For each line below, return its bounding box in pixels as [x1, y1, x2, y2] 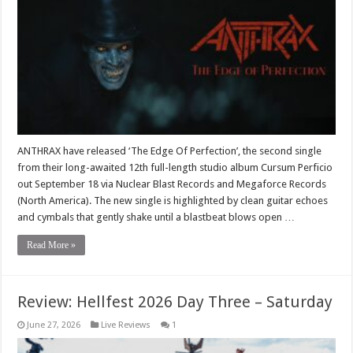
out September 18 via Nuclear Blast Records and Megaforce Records [17, 178, 327, 191]
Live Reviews [101, 320, 151, 331]
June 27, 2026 [27, 320, 81, 331]
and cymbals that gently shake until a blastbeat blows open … [17, 211, 295, 224]
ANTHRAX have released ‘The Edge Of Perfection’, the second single [17, 145, 322, 158]
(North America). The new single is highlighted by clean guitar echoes [17, 195, 329, 207]
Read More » [27, 240, 76, 251]
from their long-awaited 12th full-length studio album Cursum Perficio [17, 162, 333, 174]
